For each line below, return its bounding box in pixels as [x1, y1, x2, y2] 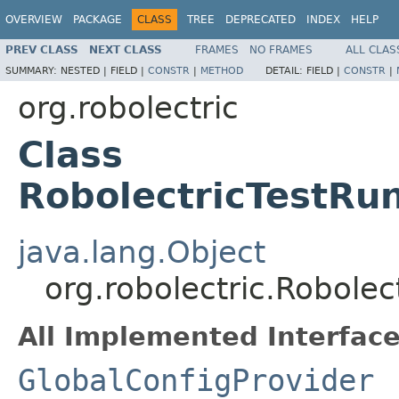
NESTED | [61, 64, 110, 77]
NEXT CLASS [89, 43, 162, 56]
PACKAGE [73, 13, 122, 26]
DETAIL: [265, 64, 306, 77]
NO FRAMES [249, 43, 313, 56]
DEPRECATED [225, 13, 296, 26]
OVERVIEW [5, 13, 62, 26]
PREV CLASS [5, 43, 78, 56]
